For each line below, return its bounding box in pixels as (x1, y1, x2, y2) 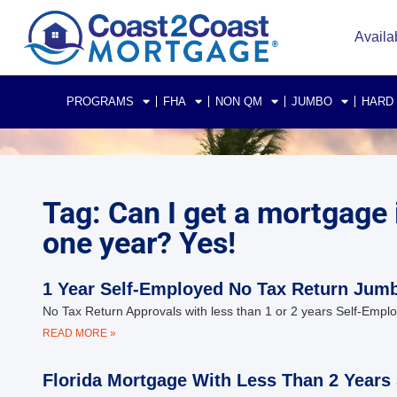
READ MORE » (43, 326, 116, 339)
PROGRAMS (66, 94, 134, 108)
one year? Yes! (43, 224, 236, 261)
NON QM (215, 94, 262, 108)
